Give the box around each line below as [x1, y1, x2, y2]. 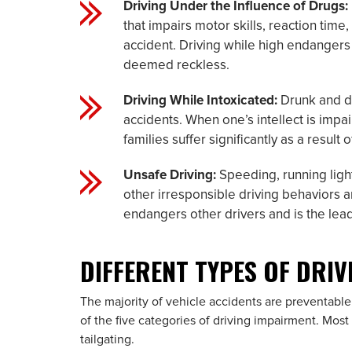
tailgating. [80, 333, 134, 346]
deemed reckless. [123, 59, 229, 72]
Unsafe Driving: [123, 169, 216, 182]
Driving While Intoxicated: [123, 94, 277, 108]
